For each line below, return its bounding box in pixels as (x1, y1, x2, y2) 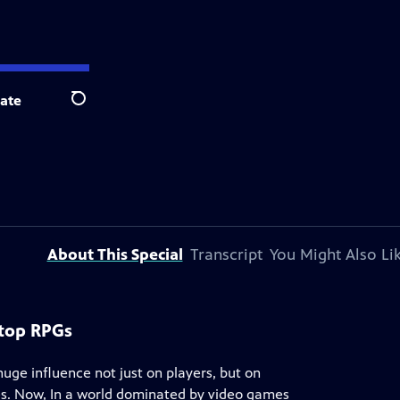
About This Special (46, 245, 183, 264)
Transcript (189, 245, 262, 264)
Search (71, 99, 114, 117)
